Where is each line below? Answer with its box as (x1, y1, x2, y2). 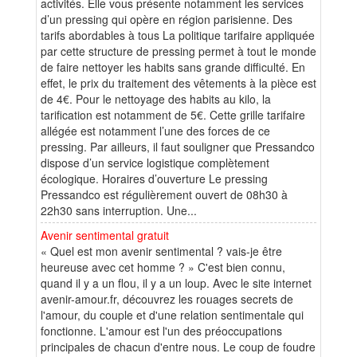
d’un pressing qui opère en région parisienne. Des (41, 10, 292, 27)
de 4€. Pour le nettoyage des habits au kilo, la (41, 90, 271, 107)
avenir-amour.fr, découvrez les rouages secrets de (41, 290, 293, 307)
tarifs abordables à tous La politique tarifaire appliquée (41, 26, 315, 43)
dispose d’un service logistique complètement (41, 154, 269, 171)
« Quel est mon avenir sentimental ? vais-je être (41, 242, 282, 259)
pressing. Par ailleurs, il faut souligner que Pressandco (41, 138, 315, 155)
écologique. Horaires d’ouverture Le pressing (41, 170, 268, 186)
